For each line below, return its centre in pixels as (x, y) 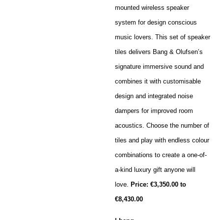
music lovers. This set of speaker (163, 37)
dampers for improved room (154, 110)
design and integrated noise (154, 96)
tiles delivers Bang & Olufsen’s (159, 52)
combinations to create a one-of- (161, 155)
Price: (140, 184)
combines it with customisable (158, 81)
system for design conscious (156, 22)
